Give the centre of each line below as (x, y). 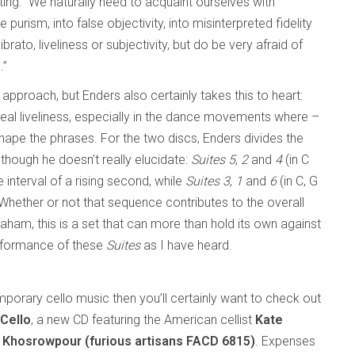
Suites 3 (208, 181)
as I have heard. (186, 245)
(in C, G (297, 181)
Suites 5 (213, 160)
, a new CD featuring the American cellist (141, 320)
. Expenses (285, 341)
